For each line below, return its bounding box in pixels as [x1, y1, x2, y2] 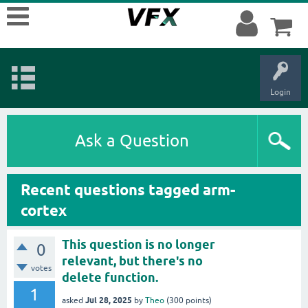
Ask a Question [75, 131, 189, 150]
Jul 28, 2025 [85, 294, 132, 305]
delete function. [62, 270, 158, 285]
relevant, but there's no [62, 254, 203, 268]
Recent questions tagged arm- [21, 181, 235, 199]
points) [184, 295, 212, 305]
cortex [21, 201, 67, 219]
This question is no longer [62, 237, 215, 252]
